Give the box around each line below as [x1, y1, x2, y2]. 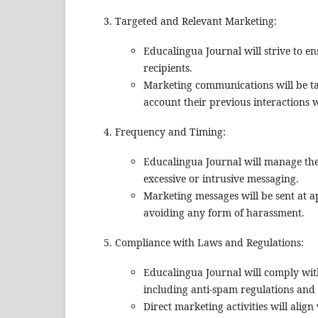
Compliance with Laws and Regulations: [115, 236, 304, 250]
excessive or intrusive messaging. [143, 172, 299, 186]
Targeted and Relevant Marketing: [115, 14, 277, 28]
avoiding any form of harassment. [143, 206, 305, 220]
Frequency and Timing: [115, 125, 226, 139]
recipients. [143, 61, 192, 75]
